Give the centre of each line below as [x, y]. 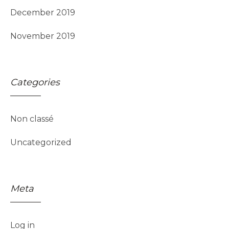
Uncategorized [41, 143]
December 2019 [43, 13]
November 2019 [43, 36]
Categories [35, 83]
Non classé [32, 119]
